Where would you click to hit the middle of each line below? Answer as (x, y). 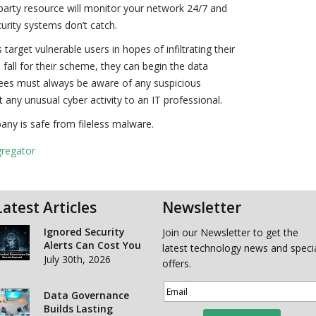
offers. (176, 263)
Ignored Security (84, 232)
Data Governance (86, 295)
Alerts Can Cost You (92, 245)
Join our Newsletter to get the (230, 232)
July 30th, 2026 (77, 259)
